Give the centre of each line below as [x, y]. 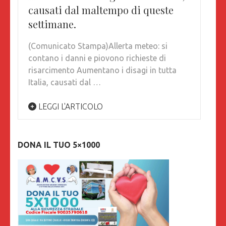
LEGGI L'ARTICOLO [70, 107]
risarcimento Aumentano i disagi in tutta [102, 70]
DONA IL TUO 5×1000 [59, 145]
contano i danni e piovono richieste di [97, 58]
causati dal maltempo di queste [101, 10]
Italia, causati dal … [65, 82]
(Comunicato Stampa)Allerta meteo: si [98, 46]
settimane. [52, 24]
